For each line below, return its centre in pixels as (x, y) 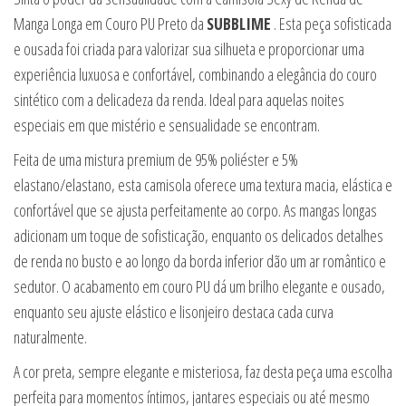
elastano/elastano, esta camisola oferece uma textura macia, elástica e (203, 184)
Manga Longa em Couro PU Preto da (110, 23)
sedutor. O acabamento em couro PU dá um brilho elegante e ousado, (199, 286)
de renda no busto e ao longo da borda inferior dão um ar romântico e (200, 261)
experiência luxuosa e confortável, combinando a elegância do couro (195, 74)
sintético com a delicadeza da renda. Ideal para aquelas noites (179, 99)
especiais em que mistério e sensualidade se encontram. (167, 125)
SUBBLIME (239, 23)
